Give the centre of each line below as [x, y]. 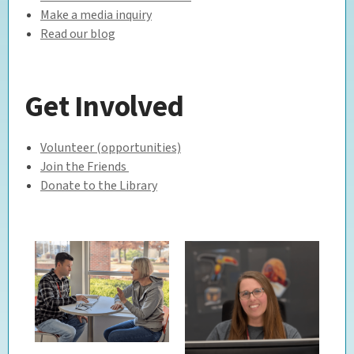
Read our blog [78, 34]
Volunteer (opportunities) [111, 147]
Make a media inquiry [96, 15]
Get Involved [104, 105]
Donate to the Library [99, 185]
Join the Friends [85, 166]
